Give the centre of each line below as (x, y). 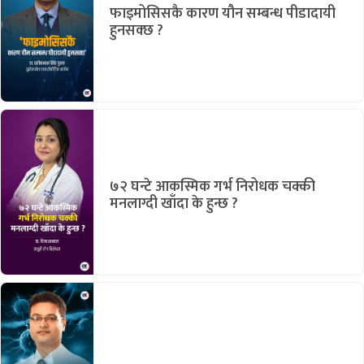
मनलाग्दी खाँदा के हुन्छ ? (174, 204)
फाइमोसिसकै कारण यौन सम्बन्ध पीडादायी (223, 14)
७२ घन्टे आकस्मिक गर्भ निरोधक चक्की (212, 187)
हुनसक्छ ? (136, 31)
